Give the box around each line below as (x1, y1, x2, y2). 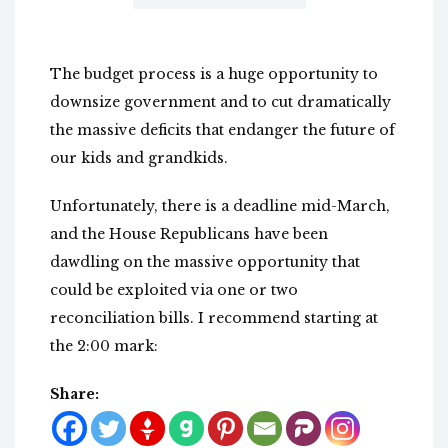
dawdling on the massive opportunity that (50, 253, 360, 272)
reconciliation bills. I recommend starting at (50, 309, 378, 328)
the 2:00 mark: (50, 337, 158, 356)
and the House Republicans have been (50, 225, 328, 244)
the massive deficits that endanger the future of (50, 121, 395, 140)
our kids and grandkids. (50, 149, 228, 168)
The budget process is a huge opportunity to (50, 65, 378, 84)
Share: (50, 385, 99, 404)
